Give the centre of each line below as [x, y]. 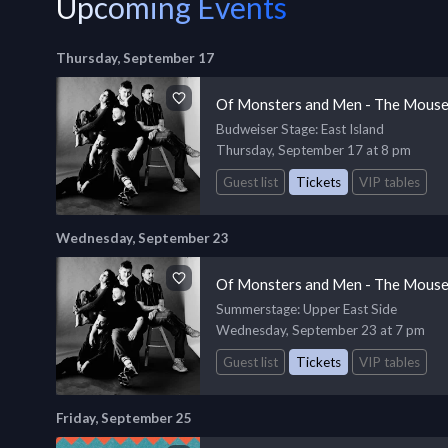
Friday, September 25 [124, 417]
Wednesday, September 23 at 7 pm [320, 329]
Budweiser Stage [265, 129]
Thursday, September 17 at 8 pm [313, 150]
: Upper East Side [347, 308]
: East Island [349, 129]
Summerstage [256, 308]
